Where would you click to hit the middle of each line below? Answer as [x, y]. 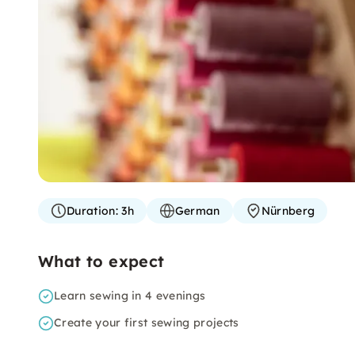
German [197, 211]
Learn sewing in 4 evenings [130, 296]
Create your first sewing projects [147, 323]
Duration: [92, 211]
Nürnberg [288, 211]
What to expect [101, 261]
